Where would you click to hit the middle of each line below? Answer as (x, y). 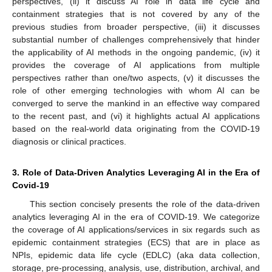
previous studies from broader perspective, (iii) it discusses (136, 27)
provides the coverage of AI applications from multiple (136, 65)
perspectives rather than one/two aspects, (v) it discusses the (136, 78)
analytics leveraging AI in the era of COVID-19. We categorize (136, 217)
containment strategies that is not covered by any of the (136, 14)
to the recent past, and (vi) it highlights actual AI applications (136, 116)
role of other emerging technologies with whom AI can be (136, 91)
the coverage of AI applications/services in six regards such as (136, 230)
